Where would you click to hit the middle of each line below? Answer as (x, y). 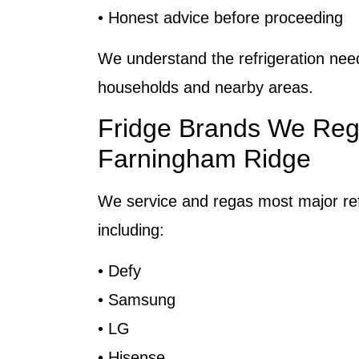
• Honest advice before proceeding (220, 18)
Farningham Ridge (204, 159)
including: (131, 230)
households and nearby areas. (206, 87)
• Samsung (137, 299)
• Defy (119, 270)
